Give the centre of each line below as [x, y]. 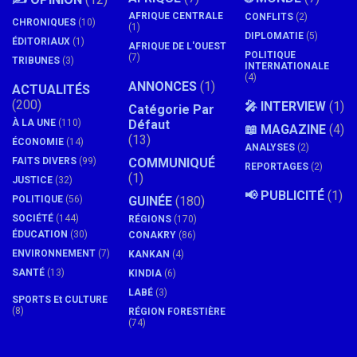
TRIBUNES [36, 61]
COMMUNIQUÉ [172, 163]
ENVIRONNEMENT [54, 254]
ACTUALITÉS [51, 90]
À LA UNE [34, 123]
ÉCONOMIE [38, 142]
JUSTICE [32, 180]
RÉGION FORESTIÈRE [177, 312]
